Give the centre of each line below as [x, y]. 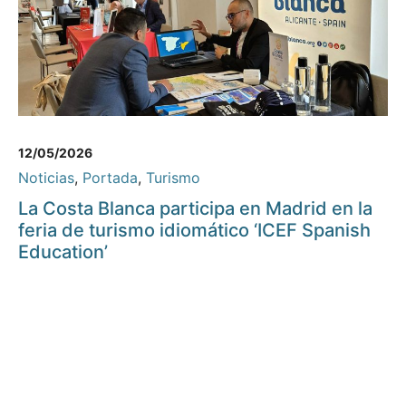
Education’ [63, 252]
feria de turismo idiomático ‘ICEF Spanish [194, 231]
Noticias [46, 178]
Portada [110, 178]
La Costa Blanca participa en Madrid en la [195, 209]
